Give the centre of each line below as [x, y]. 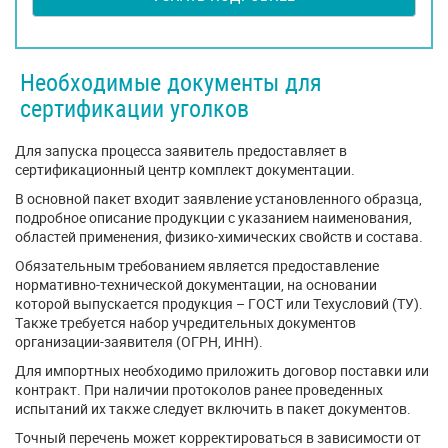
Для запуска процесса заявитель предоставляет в [181, 150]
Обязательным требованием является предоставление [197, 265]
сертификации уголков [134, 108]
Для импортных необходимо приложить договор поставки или [222, 370]
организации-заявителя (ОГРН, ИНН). [139, 341]
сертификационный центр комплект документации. [185, 169]
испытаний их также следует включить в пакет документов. [213, 408]
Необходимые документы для [171, 82]
